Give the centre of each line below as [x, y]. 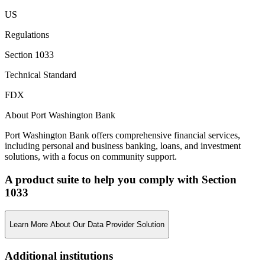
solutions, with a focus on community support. [91, 157]
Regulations [27, 35]
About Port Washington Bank [60, 115]
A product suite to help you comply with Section [121, 179]
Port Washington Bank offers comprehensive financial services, [122, 135]
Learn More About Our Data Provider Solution [87, 224]
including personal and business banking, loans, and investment [123, 146]
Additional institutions [59, 256]
